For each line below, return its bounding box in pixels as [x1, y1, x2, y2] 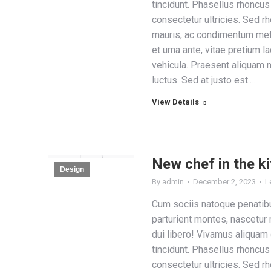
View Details [151, 97, 199, 106]
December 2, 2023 [192, 177, 256, 186]
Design [60, 165, 84, 174]
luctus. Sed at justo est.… [151, 74, 256, 86]
